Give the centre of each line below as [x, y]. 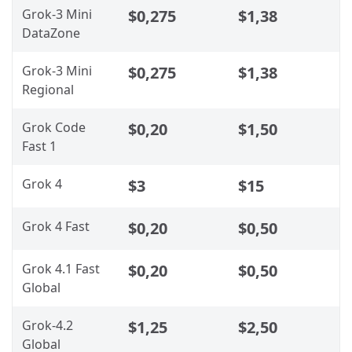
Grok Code [54, 127]
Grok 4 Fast [56, 226]
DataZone [51, 33]
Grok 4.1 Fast [61, 268]
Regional [48, 89]
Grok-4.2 [48, 325]
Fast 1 [39, 146]
